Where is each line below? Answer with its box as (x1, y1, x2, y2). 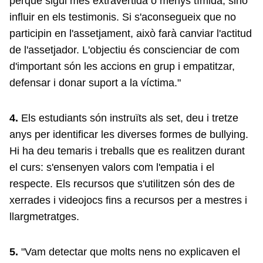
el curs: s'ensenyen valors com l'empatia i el (9, 161, 214, 173)
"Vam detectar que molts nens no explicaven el (18, 245, 240, 258)
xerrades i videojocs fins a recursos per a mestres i (9, 194, 247, 206)
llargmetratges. (9, 210, 79, 222)
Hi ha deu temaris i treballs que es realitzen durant (9, 144, 245, 157)
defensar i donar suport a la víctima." (9, 76, 181, 89)
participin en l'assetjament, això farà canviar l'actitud (9, 27, 252, 39)
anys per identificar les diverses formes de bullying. (9, 128, 248, 140)
